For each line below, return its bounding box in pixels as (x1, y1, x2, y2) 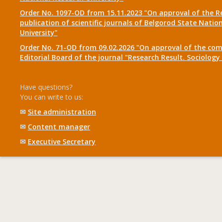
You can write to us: (20, 92, 83, 102)
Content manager (28, 122, 90, 131)
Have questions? (20, 82, 72, 92)
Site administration (28, 107, 96, 116)
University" (20, 28, 57, 37)
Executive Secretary (28, 137, 96, 146)
